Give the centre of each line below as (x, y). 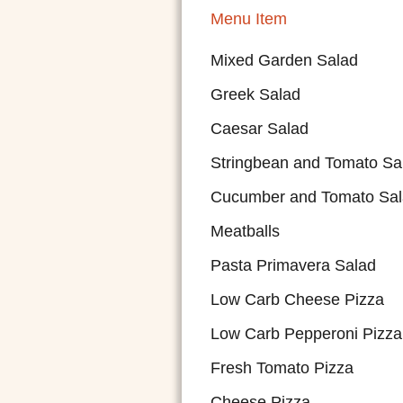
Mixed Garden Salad (284, 60)
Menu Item (249, 19)
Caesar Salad (260, 129)
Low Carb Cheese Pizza (297, 300)
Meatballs (245, 231)
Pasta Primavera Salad (293, 265)
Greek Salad (255, 94)
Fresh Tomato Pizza (282, 368)
